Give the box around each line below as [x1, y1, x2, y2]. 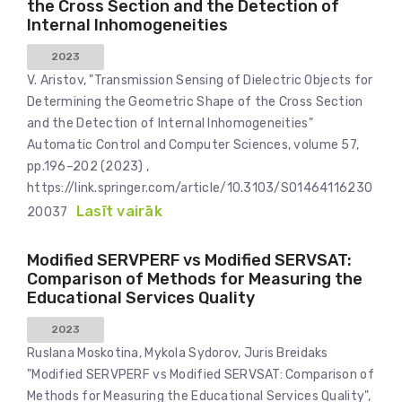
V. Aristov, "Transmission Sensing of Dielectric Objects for [27, 73, 373, 88]
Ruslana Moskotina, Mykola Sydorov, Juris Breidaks [27, 345, 328, 361]
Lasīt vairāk [75, 203, 163, 220]
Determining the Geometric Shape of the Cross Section [27, 94, 363, 109]
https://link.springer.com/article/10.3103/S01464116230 [27, 180, 373, 196]
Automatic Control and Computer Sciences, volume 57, [27, 137, 360, 153]
